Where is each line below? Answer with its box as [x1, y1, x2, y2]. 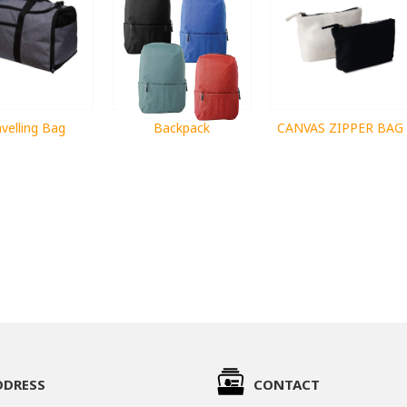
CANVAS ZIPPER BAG [276, 118, 403, 136]
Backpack [154, 118, 210, 136]
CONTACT [253, 374, 320, 393]
